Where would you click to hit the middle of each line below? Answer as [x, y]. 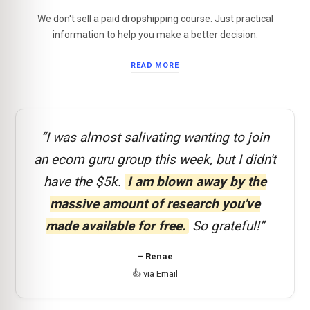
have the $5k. [84, 181]
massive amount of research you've [155, 203]
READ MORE [155, 66]
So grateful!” [227, 226]
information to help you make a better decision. [155, 35]
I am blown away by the [197, 181]
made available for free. [116, 226]
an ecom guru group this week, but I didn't [155, 159]
